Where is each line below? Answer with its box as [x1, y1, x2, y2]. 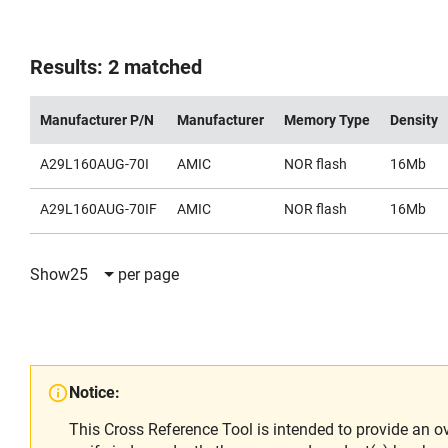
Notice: [69, 383, 120, 402]
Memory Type [284, 112, 370, 128]
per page [118, 264, 179, 284]
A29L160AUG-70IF [40, 201, 157, 217]
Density [390, 112, 438, 128]
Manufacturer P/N [40, 112, 154, 128]
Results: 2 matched [30, 55, 202, 79]
